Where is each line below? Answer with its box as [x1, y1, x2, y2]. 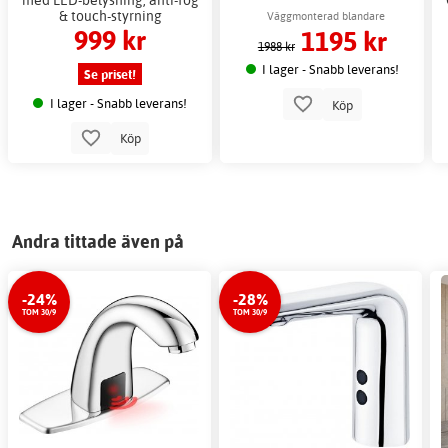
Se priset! [84, 65, 137, 82]
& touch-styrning [58, 7, 162, 25]
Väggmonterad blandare [267, 9, 386, 24]
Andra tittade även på [12, 230, 184, 254]
